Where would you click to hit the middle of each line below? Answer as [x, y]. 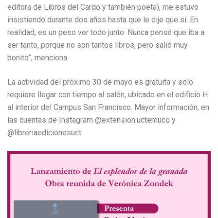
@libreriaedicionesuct [44, 133]
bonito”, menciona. [38, 58]
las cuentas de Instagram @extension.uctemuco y [92, 120]
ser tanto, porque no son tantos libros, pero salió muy [98, 45]
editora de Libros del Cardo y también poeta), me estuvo [103, 7]
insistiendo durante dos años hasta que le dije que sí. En [103, 20]
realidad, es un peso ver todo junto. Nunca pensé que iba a [106, 32]
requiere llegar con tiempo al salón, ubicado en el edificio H [108, 95]
